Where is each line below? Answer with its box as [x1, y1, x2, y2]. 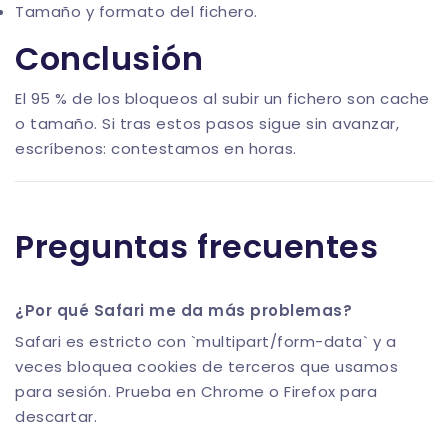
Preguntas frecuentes [15, 224, 378, 270]
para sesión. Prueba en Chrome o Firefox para [15, 381, 377, 403]
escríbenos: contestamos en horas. [15, 138, 297, 160]
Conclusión [15, 36, 203, 82]
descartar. [15, 406, 97, 428]
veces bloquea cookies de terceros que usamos [15, 356, 398, 378]
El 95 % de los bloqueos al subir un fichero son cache [15, 88, 430, 110]
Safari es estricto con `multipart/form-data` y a [15, 331, 396, 353]
